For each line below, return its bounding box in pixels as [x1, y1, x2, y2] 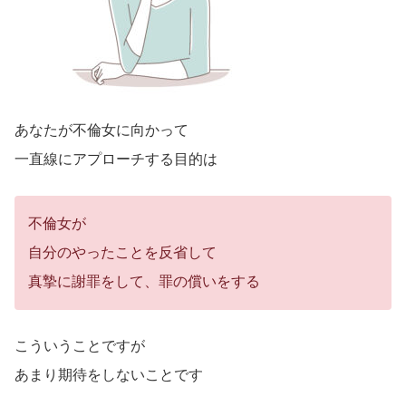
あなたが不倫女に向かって [14, 122, 188, 139]
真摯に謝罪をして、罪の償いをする [28, 274, 260, 290]
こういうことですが [14, 338, 145, 354]
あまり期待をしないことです [14, 367, 203, 383]
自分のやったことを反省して [28, 245, 217, 261]
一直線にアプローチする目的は [14, 151, 217, 168]
